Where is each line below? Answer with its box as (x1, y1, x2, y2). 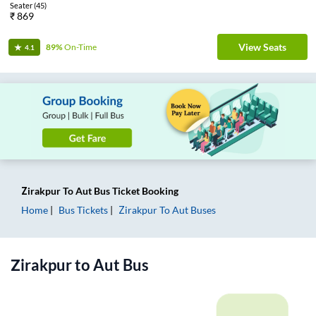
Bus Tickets (59, 204, 108, 217)
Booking (140, 185, 178, 197)
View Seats (238, 41, 286, 54)
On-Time (64, 42, 97, 53)
